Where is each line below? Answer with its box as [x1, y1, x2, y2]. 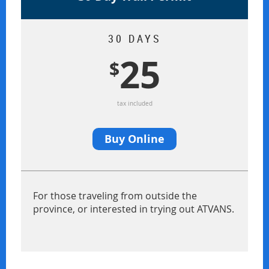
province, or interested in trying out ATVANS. [33, 202, 234, 216]
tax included [116, 100, 153, 108]
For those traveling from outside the [33, 189, 197, 203]
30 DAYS [107, 31, 162, 46]
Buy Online [104, 131, 165, 147]
